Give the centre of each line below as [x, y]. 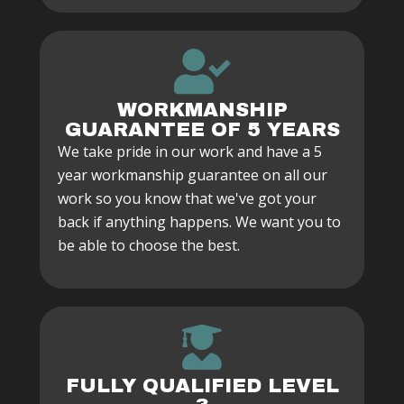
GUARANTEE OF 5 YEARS [202, 130]
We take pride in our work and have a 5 [190, 151]
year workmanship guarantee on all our [193, 175]
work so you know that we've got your [187, 198]
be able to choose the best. [149, 245]
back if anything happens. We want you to [199, 222]
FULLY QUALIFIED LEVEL [202, 386]
